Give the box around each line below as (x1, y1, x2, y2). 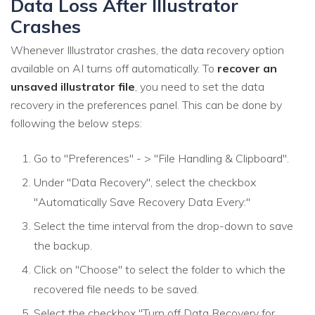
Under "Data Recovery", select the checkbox (34, 175, 256, 190)
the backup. (34, 238, 92, 253)
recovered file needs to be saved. (34, 282, 199, 297)
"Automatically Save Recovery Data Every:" (34, 195, 250, 210)
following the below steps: (11, 116, 142, 131)
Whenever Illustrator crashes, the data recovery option (11, 43, 284, 58)
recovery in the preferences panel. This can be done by (11, 98, 282, 112)
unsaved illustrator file (11, 79, 135, 94)
